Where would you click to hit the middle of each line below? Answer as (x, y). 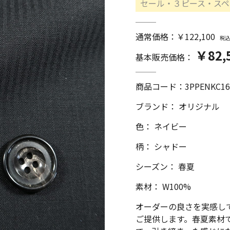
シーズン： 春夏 (165, 166)
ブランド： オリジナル (178, 106)
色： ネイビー (161, 126)
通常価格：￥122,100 (175, 36)
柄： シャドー (161, 146)
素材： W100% (163, 186)
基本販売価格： (164, 57)
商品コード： (160, 86)
